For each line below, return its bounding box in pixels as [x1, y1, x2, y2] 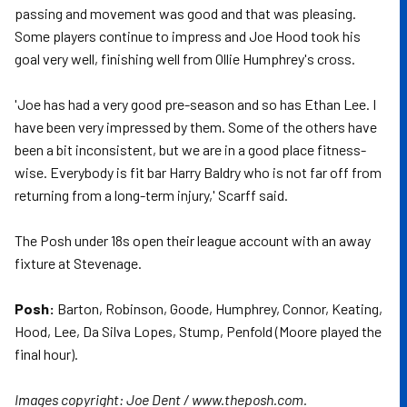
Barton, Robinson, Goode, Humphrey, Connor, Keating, [55, 300, 382, 317]
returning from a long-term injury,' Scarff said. [15, 186, 288, 203]
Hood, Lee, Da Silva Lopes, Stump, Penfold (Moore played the [15, 323, 382, 340]
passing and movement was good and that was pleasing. [15, 5, 356, 22]
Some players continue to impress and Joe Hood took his [15, 27, 361, 45]
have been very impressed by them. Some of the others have [15, 118, 377, 135]
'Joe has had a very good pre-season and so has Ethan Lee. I [15, 95, 376, 113]
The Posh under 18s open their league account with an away [15, 232, 371, 249]
